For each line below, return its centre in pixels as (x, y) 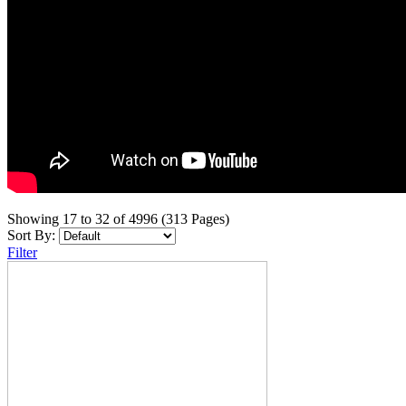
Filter (22, 252)
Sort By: (31, 235)
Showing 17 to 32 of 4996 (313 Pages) (118, 218)
